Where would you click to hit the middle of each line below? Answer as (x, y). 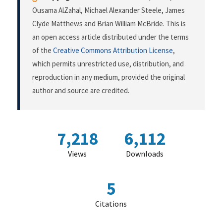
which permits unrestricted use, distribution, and (108, 64)
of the (43, 51)
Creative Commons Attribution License (113, 51)
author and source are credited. (81, 91)
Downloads (145, 154)
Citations (111, 204)
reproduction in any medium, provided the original (109, 77)
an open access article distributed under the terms (111, 37)
